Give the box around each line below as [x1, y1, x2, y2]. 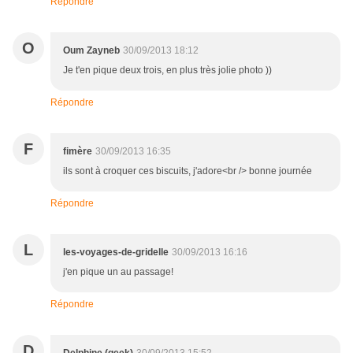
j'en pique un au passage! [63, 266, 173, 278]
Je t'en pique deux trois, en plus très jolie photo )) [63, 65, 272, 76]
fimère [63, 146, 92, 158]
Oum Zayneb [63, 45, 120, 57]
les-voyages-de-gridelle [63, 247, 169, 258]
